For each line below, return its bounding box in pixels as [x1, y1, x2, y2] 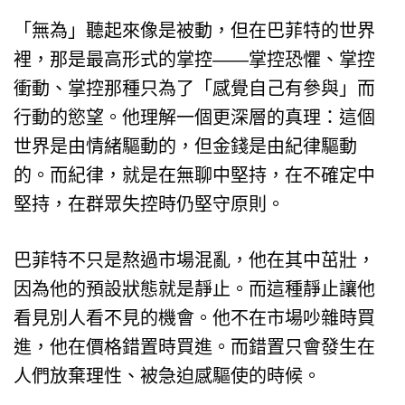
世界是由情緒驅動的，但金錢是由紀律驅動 [14, 136, 357, 156]
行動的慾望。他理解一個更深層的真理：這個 [14, 107, 375, 127]
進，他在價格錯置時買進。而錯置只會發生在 [14, 336, 375, 357]
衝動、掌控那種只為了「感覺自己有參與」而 [14, 78, 375, 99]
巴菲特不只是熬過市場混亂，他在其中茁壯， [14, 250, 375, 270]
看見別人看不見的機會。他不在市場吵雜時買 [14, 307, 375, 328]
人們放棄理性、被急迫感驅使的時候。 [14, 365, 321, 386]
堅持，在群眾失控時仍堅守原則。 [14, 193, 285, 214]
